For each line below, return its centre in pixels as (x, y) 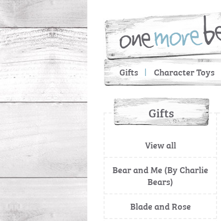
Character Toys (184, 72)
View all (160, 145)
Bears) (160, 181)
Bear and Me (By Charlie (160, 169)
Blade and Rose (160, 206)
